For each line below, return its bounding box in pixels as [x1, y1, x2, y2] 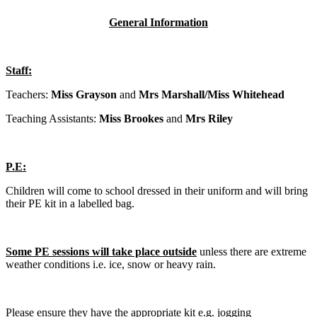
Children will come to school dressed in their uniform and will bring [6, 185, 308, 197]
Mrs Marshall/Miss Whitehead [139, 88, 284, 101]
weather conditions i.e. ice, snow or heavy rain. [6, 258, 216, 271]
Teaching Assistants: [6, 113, 99, 125]
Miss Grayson [51, 88, 120, 101]
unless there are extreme [197, 246, 306, 258]
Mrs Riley [183, 113, 233, 125]
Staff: [6, 64, 32, 77]
